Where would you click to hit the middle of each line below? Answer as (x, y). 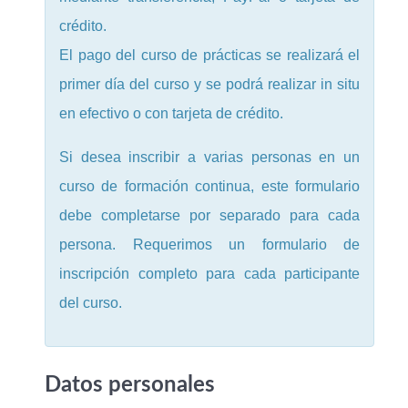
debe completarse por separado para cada (209, 215)
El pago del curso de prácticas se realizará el (209, 55)
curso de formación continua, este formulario (209, 186)
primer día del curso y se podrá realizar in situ (209, 84)
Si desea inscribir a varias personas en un (209, 157)
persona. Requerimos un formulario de (209, 245)
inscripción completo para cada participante (209, 274)
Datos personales (130, 385)
